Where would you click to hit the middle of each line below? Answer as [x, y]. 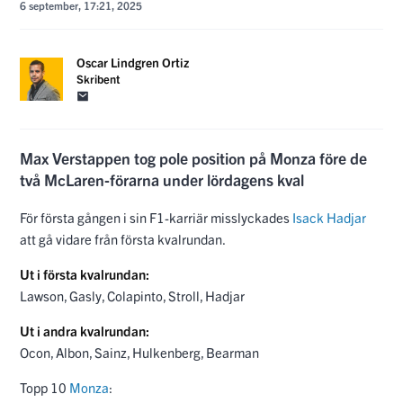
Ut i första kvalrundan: [86, 273]
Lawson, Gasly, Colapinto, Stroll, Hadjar [132, 295]
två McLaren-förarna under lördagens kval [162, 180]
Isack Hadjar [329, 217]
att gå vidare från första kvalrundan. [123, 238]
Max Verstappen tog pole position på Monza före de [193, 158]
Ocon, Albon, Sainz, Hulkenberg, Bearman [139, 352]
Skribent [98, 78]
